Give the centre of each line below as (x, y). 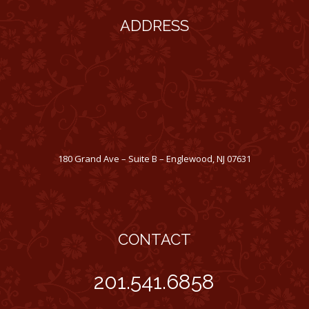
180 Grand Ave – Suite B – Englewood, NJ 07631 (154, 158)
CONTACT (154, 239)
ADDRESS (154, 25)
